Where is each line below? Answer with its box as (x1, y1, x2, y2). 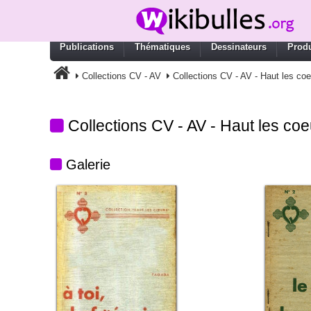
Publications (60, 42, 114, 52)
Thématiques (135, 42, 190, 52)
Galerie (62, 157, 110, 172)
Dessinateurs (211, 42, 267, 52)
